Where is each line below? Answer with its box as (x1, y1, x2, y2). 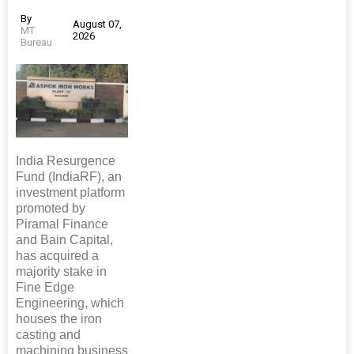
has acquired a (16, 249, 99, 263)
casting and (16, 328, 81, 342)
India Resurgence (16, 154, 115, 168)
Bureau (21, 36, 52, 48)
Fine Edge (16, 281, 74, 295)
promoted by (16, 201, 85, 216)
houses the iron (16, 312, 102, 326)
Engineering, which (16, 296, 124, 311)
